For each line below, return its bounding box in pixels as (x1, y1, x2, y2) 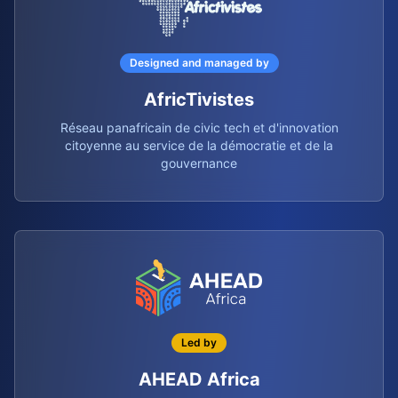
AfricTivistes (144, 89, 254, 110)
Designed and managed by (129, 56, 269, 69)
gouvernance (161, 155, 237, 171)
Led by (181, 336, 217, 349)
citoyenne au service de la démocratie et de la (65, 138, 333, 153)
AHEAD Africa (138, 369, 260, 390)
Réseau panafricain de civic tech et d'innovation (60, 120, 338, 135)
